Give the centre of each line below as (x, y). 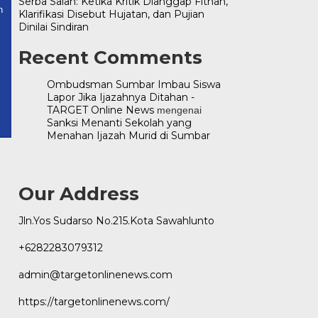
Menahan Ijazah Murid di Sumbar (128, 136)
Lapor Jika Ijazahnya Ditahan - (120, 97)
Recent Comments (110, 57)
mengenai (177, 110)
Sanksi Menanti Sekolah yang (119, 123)
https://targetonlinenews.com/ (94, 302)
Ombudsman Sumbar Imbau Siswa (133, 84)
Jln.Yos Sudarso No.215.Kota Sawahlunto (116, 221)
